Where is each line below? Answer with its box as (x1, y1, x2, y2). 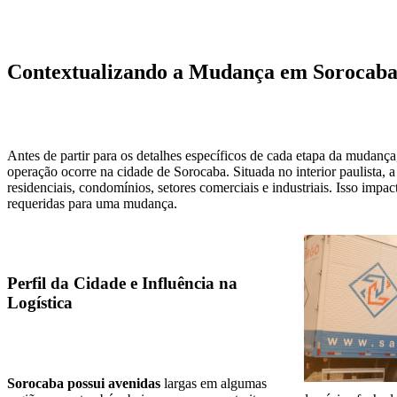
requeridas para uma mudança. (7, 195, 177, 211)
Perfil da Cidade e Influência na (7, 274, 237, 293)
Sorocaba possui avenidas (7, 376, 160, 392)
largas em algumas (160, 376, 267, 392)
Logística (7, 293, 73, 313)
